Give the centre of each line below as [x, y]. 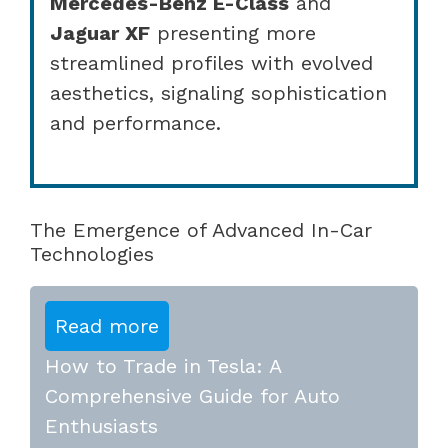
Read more [107, 325]
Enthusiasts [101, 425]
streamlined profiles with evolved [211, 62]
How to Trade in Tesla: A [163, 365]
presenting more [233, 32]
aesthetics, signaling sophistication [218, 92]
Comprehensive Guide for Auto [192, 395]
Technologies [92, 253]
